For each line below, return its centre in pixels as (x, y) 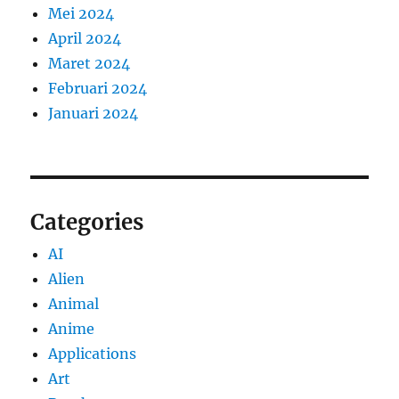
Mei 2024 (81, 14)
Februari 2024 (98, 89)
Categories (87, 223)
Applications (93, 354)
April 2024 (85, 39)
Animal (74, 304)
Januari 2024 (94, 114)
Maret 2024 (90, 64)
